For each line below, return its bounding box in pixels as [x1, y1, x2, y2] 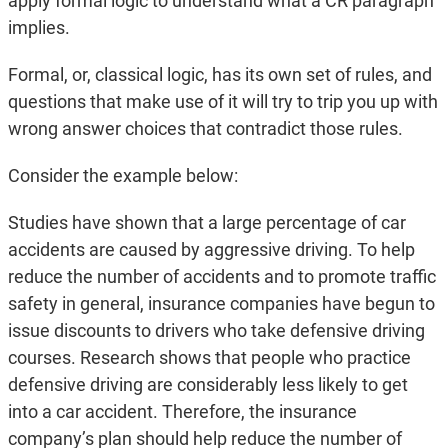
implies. [7, 17, 70, 39]
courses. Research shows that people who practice [7, 347, 411, 369]
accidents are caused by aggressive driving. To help [7, 239, 415, 261]
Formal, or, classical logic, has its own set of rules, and [7, 64, 432, 86]
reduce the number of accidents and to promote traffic [7, 266, 436, 288]
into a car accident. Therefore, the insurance [7, 401, 357, 423]
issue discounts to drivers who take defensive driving [7, 320, 425, 342]
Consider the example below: [7, 165, 238, 187]
